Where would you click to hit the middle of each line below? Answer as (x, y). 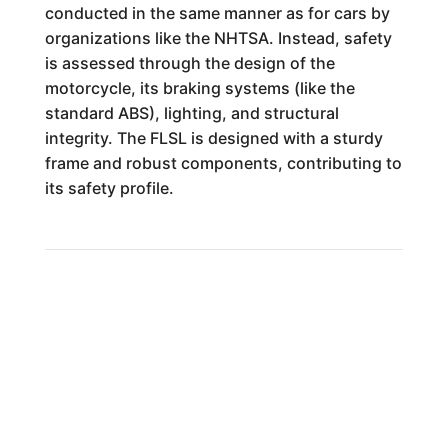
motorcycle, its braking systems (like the (199, 88)
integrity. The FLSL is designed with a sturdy (213, 138)
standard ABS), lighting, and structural (191, 113)
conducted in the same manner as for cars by (217, 13)
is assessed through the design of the (189, 63)
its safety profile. (109, 188)
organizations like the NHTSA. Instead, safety (218, 38)
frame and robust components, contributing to (223, 163)
